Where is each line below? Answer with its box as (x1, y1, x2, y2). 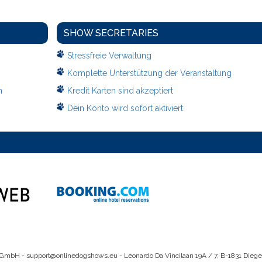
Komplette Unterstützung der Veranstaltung (67, 68, 232, 78)
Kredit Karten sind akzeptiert (67, 86, 173, 96)
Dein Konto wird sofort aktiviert (67, 104, 183, 113)
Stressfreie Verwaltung (67, 51, 151, 61)
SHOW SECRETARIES (63, 27, 158, 39)
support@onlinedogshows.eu (26, 251, 118, 260)
